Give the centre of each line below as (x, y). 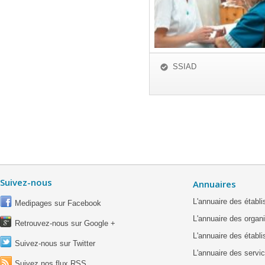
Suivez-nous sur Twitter (55, 243)
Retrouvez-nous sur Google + (65, 223)
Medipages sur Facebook (58, 203)
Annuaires (214, 184)
